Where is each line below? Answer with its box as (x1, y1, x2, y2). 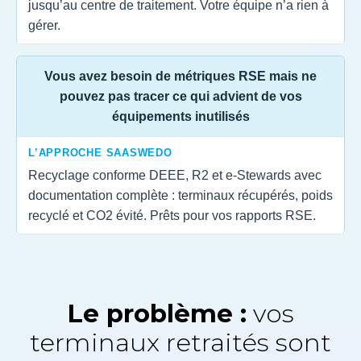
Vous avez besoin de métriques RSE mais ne (44, 69, 317, 83)
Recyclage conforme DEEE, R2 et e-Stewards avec (28, 168, 322, 182)
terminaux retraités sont (30, 327, 331, 358)
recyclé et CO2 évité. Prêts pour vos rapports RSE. (28, 209, 316, 222)
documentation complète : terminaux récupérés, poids (28, 189, 333, 202)
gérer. (28, 19, 60, 32)
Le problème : (67, 298, 247, 329)
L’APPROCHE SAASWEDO (28, 147, 172, 159)
